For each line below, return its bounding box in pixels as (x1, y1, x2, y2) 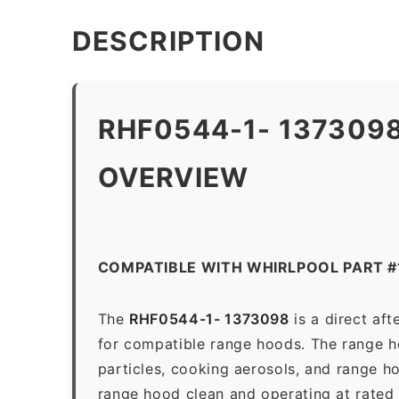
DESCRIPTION (71, 24, 265, 57)
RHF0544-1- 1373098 (129, 309, 289, 328)
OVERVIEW (97, 160, 249, 193)
